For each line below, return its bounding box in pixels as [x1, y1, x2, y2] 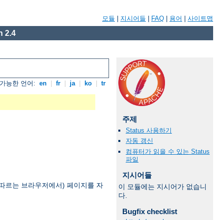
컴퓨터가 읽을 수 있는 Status [126, 147, 210, 155]
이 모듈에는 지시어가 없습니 [118, 183, 207, 191]
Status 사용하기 [126, 127, 172, 135]
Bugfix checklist [122, 207, 177, 216]
